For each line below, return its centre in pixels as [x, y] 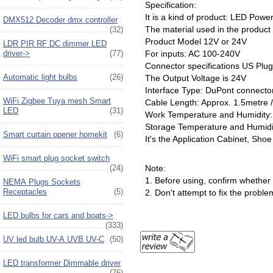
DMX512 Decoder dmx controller [60, 19]
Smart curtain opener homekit [55, 134]
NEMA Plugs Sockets [42, 182]
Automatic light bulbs [40, 77]
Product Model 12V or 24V [196, 41]
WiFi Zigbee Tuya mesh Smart [57, 101]
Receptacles [25, 191]
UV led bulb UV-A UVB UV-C [54, 239]
